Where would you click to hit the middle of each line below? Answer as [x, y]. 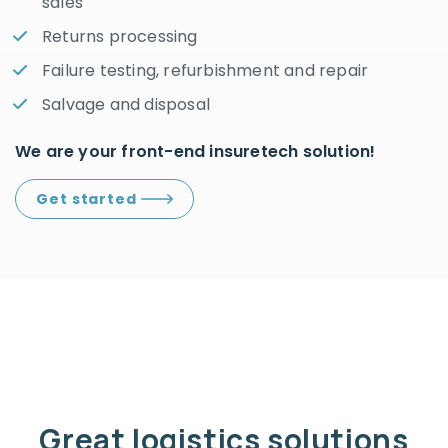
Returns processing [120, 36]
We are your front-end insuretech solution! [195, 151]
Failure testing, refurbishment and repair [205, 70]
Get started [88, 198]
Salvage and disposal [126, 104]
